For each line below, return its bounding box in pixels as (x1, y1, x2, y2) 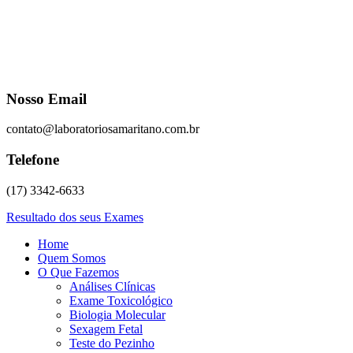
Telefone (6, 151, 59, 169)
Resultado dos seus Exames (6, 210, 143, 224)
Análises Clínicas (69, 279, 155, 293)
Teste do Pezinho (69, 336, 154, 350)
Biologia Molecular (69, 307, 165, 321)
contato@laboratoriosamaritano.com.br (6, 122, 199, 136)
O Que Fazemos (38, 265, 119, 279)
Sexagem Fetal (69, 321, 143, 336)
